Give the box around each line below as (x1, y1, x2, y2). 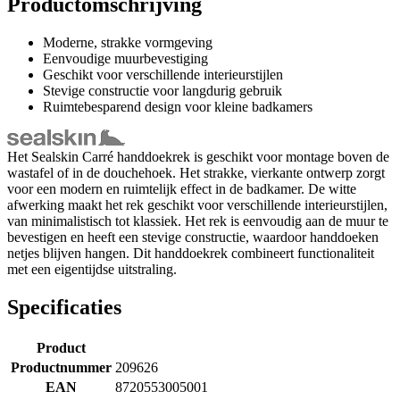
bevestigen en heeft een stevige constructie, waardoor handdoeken (7, 229, 379, 245)
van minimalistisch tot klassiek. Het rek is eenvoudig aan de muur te (7, 212, 388, 229)
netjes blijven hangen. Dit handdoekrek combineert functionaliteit (7, 245, 374, 261)
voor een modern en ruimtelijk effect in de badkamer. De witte (7, 180, 356, 196)
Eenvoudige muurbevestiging (43, 50, 208, 66)
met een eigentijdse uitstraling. (7, 261, 177, 277)
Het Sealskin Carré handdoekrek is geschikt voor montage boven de (7, 148, 389, 164)
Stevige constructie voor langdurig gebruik (43, 82, 282, 98)
